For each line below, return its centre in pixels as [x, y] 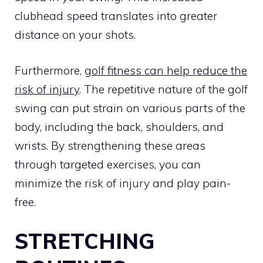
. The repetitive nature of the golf [163, 89]
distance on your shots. [75, 35]
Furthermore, [50, 70]
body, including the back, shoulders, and [119, 127]
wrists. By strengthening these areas [110, 145]
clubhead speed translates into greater [116, 16]
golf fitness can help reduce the [166, 70]
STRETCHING [85, 241]
